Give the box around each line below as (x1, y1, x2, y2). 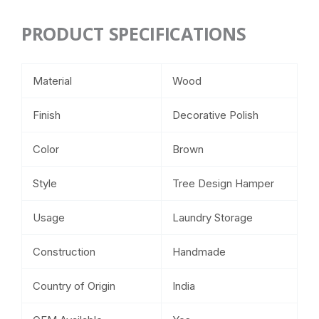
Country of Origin (33, 279, 115, 293)
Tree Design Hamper (172, 177, 274, 191)
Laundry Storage (172, 211, 253, 225)
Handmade (172, 245, 226, 259)
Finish (33, 108, 61, 122)
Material (33, 74, 72, 88)
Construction (33, 245, 95, 259)
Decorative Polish (172, 108, 258, 122)
